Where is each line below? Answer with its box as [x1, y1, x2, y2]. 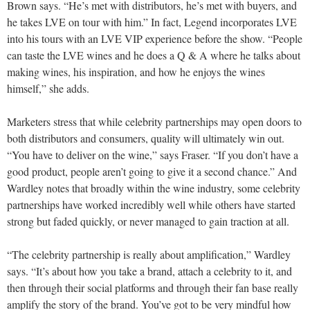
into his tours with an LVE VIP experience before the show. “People [7, 31, 302, 46]
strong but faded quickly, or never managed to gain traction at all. [7, 214, 289, 228]
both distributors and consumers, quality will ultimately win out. [7, 131, 284, 145]
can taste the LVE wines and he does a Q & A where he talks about [7, 48, 300, 62]
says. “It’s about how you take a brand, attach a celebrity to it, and [7, 264, 292, 278]
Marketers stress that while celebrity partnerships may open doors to [7, 114, 302, 129]
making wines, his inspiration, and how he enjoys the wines [7, 64, 265, 79]
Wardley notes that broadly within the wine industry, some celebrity [7, 181, 300, 195]
